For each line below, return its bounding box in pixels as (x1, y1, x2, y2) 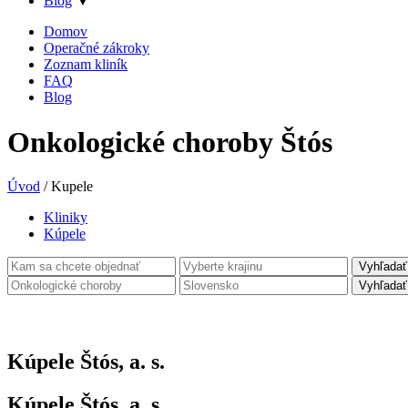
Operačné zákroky (44, 40, 149, 56)
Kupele (51, 178, 93, 195)
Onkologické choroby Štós (7, 125, 332, 158)
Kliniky (44, 209, 87, 226)
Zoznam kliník (44, 56, 127, 73)
